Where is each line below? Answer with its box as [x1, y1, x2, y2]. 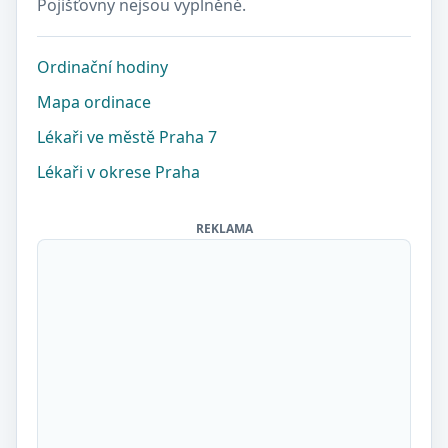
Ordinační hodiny [37, 56, 168, 78]
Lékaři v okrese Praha [37, 161, 200, 183]
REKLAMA [195, 220, 253, 237]
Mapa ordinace [37, 91, 151, 113]
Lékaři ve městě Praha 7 [37, 126, 217, 148]
